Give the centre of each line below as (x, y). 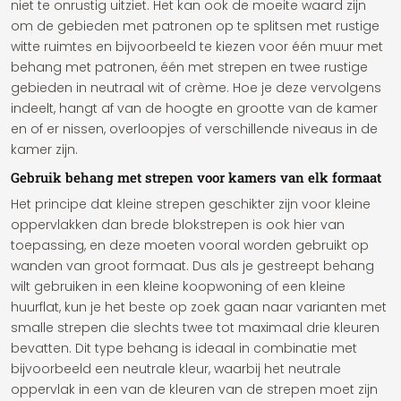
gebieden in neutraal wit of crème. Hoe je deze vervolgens (196, 88)
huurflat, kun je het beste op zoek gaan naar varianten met (199, 307)
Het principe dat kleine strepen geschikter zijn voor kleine (191, 204)
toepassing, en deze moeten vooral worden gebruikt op (190, 245)
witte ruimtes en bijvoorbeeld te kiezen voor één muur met (197, 47)
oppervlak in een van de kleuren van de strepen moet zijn (194, 389)
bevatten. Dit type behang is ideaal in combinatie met (184, 348)
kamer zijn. (44, 149)
